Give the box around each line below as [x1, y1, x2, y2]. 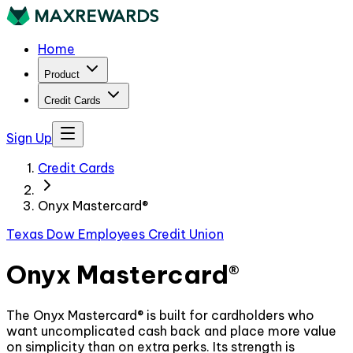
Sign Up [6, 130, 52, 146]
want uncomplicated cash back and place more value [6, 322, 336, 339]
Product [44, 69, 80, 80]
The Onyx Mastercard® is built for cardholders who [6, 307, 314, 323]
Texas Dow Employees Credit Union [6, 226, 224, 242]
